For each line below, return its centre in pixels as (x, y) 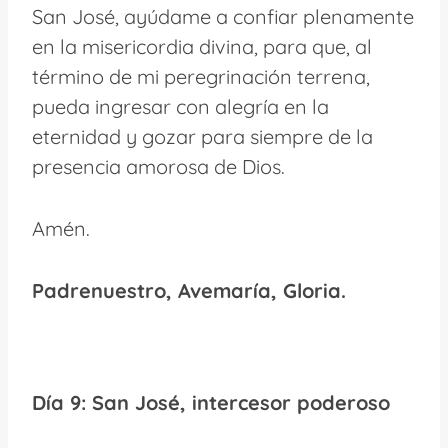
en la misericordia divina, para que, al (202, 46)
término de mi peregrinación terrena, (201, 76)
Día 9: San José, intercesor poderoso (211, 402)
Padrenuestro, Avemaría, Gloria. (189, 290)
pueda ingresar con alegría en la (180, 106)
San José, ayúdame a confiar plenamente (223, 16)
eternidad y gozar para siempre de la (202, 136)
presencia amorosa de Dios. (158, 166)
